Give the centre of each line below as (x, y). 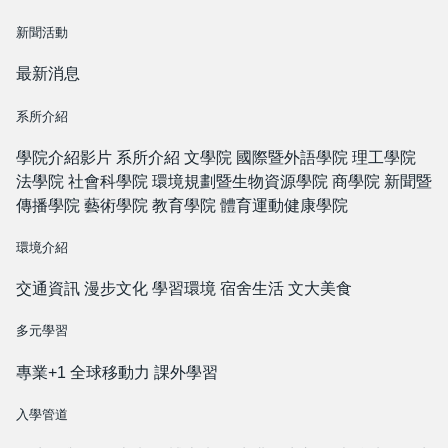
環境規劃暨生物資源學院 (240, 181)
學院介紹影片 (64, 157)
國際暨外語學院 (292, 157)
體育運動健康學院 (284, 205)
